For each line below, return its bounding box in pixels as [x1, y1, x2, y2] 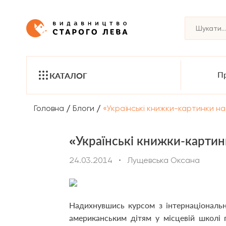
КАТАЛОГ [49, 70, 87, 80]
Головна [34, 103, 64, 113]
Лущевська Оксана [127, 155, 200, 165]
